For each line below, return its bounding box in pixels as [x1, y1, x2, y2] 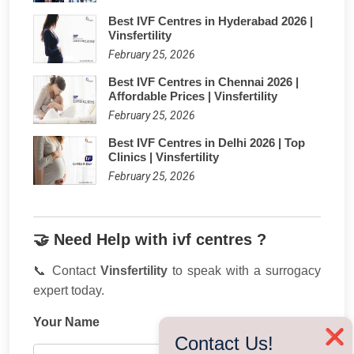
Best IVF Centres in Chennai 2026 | [108, 74, 299, 88]
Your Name [33, 314, 100, 329]
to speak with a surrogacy [168, 263, 321, 277]
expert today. [33, 283, 104, 297]
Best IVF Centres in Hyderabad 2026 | [108, 13, 313, 28]
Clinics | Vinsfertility [108, 149, 219, 164]
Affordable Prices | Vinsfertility [108, 88, 277, 103]
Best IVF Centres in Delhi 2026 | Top [108, 135, 305, 149]
